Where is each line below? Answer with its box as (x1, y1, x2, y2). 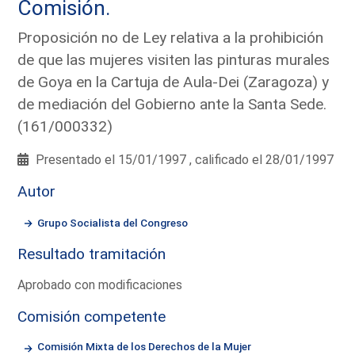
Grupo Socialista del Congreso (37, 216, 189, 229)
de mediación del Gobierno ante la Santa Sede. (17, 94, 327, 113)
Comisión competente (17, 307, 166, 326)
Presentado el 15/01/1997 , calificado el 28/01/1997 (32, 151, 334, 167)
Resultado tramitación (17, 244, 166, 263)
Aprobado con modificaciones (17, 277, 183, 292)
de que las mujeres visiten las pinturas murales (17, 50, 330, 69)
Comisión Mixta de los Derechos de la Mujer (37, 339, 252, 353)
